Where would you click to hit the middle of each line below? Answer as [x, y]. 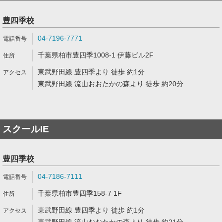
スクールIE [26, 129]
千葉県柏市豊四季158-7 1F [80, 193]
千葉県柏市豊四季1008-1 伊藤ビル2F [96, 55]
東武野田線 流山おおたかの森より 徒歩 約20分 [111, 84]
